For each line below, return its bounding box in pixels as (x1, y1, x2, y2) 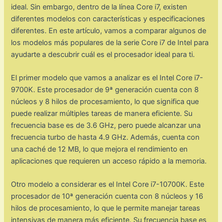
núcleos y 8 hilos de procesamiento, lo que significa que (11, 97, 199, 106)
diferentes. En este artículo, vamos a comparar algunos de (11, 26, 207, 35)
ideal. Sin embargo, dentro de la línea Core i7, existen (11, 2, 188, 11)
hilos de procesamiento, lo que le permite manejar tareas (11, 204, 201, 213)
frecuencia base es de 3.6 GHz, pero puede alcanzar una (11, 120, 201, 130)
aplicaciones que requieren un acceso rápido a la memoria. (11, 156, 207, 166)
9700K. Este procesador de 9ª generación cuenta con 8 (11, 85, 199, 94)
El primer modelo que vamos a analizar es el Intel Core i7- (11, 73, 204, 82)
